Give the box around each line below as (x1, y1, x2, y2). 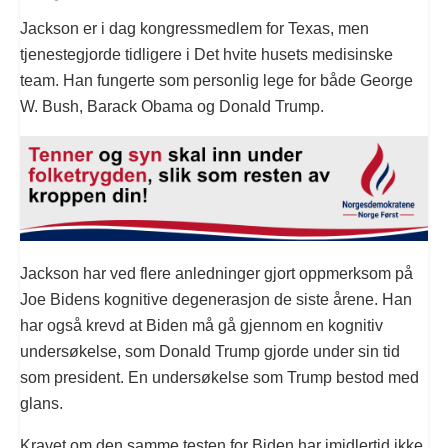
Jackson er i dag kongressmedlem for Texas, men (20, 20, 369, 38)
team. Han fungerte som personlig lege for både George (20, 72, 413, 90)
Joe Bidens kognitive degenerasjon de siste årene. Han (20, 291, 412, 309)
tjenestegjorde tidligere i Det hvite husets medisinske (20, 46, 393, 64)
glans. (20, 395, 63, 413)
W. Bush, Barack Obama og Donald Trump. (20, 98, 324, 116)
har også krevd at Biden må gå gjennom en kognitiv (20, 317, 383, 335)
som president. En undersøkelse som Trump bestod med (20, 369, 419, 387)
